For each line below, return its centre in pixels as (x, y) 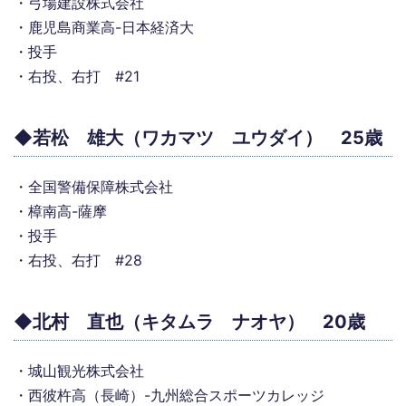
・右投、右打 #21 (77, 76)
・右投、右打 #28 (78, 260)
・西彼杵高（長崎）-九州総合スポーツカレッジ (169, 395)
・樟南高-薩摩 (60, 211)
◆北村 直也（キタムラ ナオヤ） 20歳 (189, 322)
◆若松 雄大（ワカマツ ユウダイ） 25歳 (198, 138)
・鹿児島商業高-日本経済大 (104, 27)
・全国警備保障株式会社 (93, 187)
